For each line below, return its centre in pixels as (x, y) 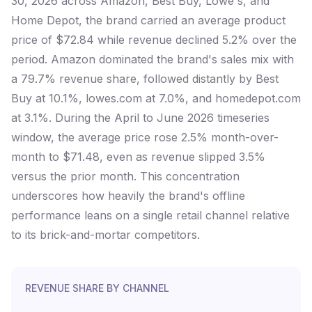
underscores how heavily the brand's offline (128, 196)
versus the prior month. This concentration (125, 176)
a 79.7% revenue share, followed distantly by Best (145, 79)
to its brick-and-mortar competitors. (106, 235)
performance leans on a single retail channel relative (150, 215)
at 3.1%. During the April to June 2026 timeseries (140, 118)
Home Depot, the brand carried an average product (148, 20)
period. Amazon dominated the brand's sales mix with (153, 59)
